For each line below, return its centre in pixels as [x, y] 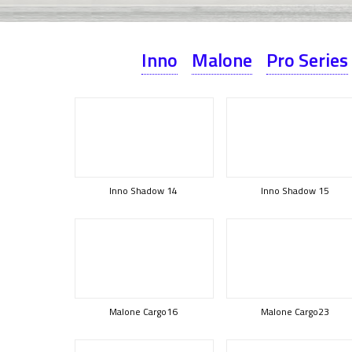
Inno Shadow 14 [143, 191]
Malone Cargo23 [295, 312]
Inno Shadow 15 [295, 191]
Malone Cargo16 [143, 312]
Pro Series [307, 60]
